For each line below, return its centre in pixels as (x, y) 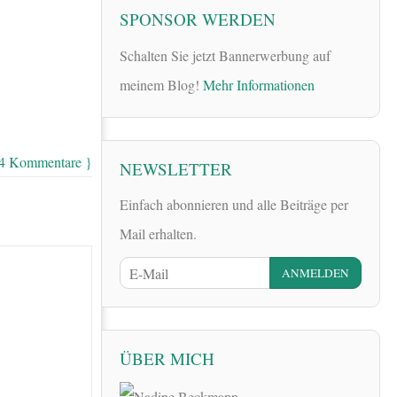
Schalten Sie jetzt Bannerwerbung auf (225, 55)
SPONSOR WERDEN (198, 19)
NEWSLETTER (176, 168)
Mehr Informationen (259, 84)
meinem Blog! (161, 84)
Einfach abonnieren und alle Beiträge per (234, 204)
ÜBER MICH (167, 359)
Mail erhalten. (158, 233)
